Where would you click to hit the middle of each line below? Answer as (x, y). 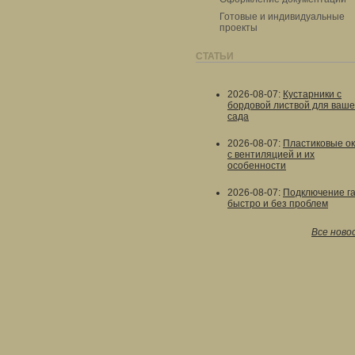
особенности (257, 166)
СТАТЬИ (215, 56)
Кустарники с (312, 94)
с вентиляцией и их (271, 155)
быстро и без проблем (278, 204)
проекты (239, 28)
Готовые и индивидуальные (282, 17)
